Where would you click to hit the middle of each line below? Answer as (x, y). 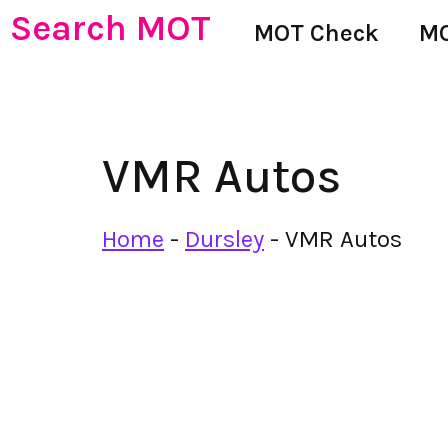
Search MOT (110, 28)
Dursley (224, 239)
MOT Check (316, 33)
